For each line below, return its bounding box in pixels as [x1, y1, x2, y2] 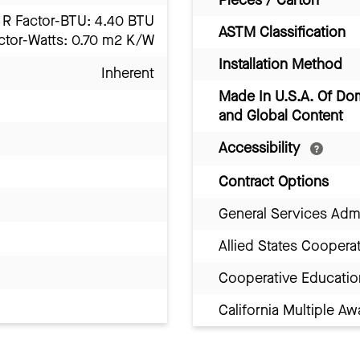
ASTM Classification [219, 22, 346, 42]
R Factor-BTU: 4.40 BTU [2, 10, 154, 31]
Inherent [101, 63, 154, 83]
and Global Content [219, 105, 343, 125]
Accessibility [219, 137, 304, 157]
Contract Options [219, 171, 329, 191]
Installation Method [219, 54, 342, 74]
